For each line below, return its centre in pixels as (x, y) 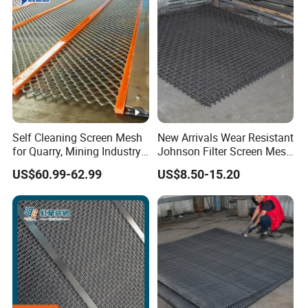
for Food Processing (206, 165)
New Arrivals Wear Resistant (225, 137)
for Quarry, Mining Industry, (78, 151)
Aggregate (37, 165)
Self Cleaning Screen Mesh (78, 137)
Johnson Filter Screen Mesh (224, 151)
